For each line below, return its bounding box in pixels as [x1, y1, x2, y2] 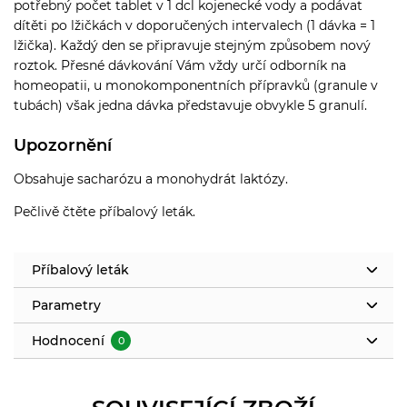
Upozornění [14, 134, 112, 155]
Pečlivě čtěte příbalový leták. [14, 203, 195, 220]
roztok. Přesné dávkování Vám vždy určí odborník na [14, 56, 346, 74]
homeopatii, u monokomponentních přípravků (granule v [14, 76, 378, 94]
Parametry [32, 296, 101, 313]
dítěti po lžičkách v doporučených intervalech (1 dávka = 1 [14, 16, 375, 34]
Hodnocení [32, 332, 108, 349]
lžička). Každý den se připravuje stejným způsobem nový [14, 36, 371, 54]
